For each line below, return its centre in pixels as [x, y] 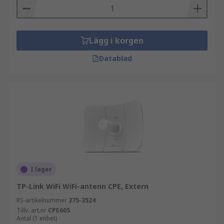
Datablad [115, 58]
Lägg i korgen [116, 40]
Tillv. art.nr [31, 210]
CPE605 [59, 210]
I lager [41, 169]
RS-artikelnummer [42, 200]
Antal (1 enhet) [37, 218]
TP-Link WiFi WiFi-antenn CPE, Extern [82, 186]
